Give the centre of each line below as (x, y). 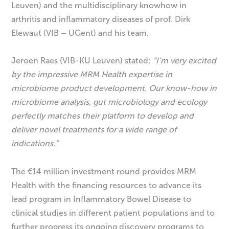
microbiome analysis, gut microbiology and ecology (109, 102)
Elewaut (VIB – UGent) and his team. (80, 33)
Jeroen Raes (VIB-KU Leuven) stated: (81, 61)
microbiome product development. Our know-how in (114, 88)
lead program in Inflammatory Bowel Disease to (101, 199)
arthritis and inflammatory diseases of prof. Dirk (101, 19)
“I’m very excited (184, 61)
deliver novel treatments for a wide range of (94, 130)
